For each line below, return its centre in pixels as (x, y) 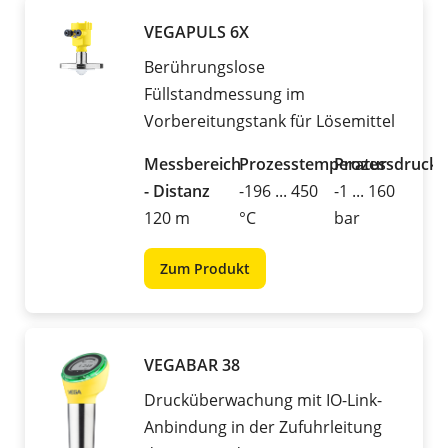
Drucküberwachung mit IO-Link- (263, 400)
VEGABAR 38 (192, 365)
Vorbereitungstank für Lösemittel (271, 121)
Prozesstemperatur (313, 164)
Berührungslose (204, 67)
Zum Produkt (205, 269)
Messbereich (192, 164)
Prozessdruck (386, 164)
